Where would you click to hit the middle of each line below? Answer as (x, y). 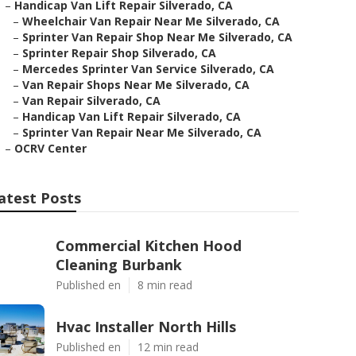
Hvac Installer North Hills (146, 327)
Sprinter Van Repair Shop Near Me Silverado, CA (157, 37)
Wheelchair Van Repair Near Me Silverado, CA (151, 21)
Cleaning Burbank (119, 265)
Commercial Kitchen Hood (149, 246)
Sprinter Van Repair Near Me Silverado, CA (142, 132)
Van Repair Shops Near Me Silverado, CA (136, 85)
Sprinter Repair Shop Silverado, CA (119, 53)
